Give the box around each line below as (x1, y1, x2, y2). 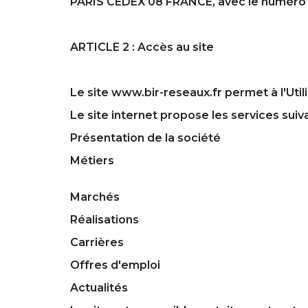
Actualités (70, 280, 128, 294)
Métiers (70, 153, 114, 167)
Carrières (70, 235, 124, 249)
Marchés (70, 190, 120, 203)
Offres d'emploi (70, 258, 160, 272)
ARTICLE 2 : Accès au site (70, 40, 214, 54)
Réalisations (70, 212, 139, 226)
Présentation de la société (70, 131, 221, 144)
